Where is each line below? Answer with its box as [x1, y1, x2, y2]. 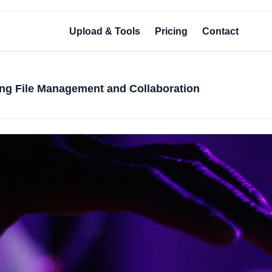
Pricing [154, 25, 188, 36]
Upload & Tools [69, 25, 140, 36]
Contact [202, 25, 239, 36]
